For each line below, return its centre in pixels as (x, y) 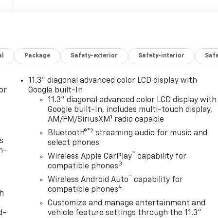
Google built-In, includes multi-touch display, (130, 110)
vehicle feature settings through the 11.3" (125, 213)
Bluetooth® (68, 133)
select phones (74, 143)
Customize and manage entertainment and (127, 203)
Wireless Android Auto (88, 180)
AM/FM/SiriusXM (79, 119)
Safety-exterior (94, 56)
